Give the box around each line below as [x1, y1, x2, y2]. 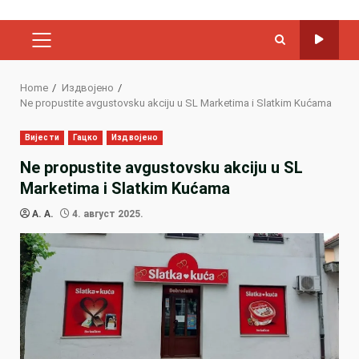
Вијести [25, 132, 59, 142]
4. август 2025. [70, 208, 143, 220]
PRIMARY [40, 40, 95, 55]
